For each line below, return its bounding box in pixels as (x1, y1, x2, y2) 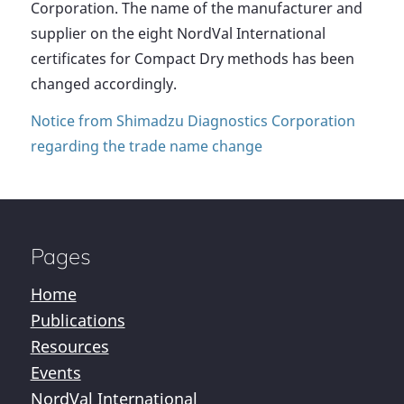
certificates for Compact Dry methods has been (30, 48, 354, 69)
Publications (30, 309, 125, 332)
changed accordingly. (30, 73, 177, 94)
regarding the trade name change (30, 136, 262, 157)
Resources (30, 335, 109, 358)
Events (30, 362, 81, 384)
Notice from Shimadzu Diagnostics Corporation (30, 111, 355, 132)
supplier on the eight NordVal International (30, 23, 326, 43)
